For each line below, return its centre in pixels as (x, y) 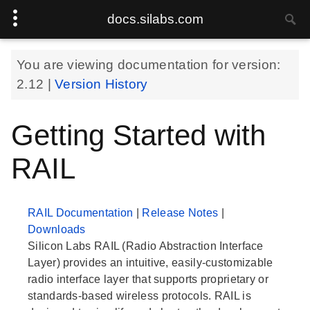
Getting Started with (138, 136)
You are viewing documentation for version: (149, 65)
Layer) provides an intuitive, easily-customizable (151, 263)
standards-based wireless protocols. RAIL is (139, 296)
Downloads (57, 230)
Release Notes (182, 213)
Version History (101, 84)
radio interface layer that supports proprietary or (148, 280)
